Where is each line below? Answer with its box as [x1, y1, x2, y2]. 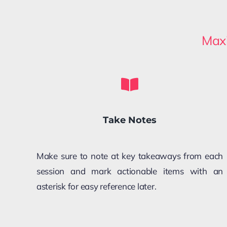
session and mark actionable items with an [36, 165, 223, 176]
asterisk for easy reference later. [36, 180, 157, 192]
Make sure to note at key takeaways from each [36, 150, 223, 161]
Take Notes [103, 114, 157, 126]
